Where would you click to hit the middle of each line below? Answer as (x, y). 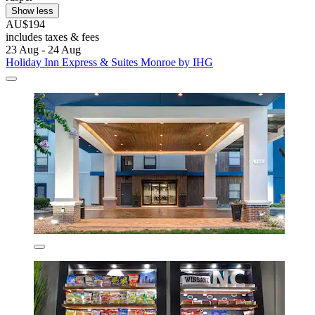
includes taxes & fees (52, 37)
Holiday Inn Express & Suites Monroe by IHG (109, 63)
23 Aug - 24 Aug (43, 50)
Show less (32, 11)
